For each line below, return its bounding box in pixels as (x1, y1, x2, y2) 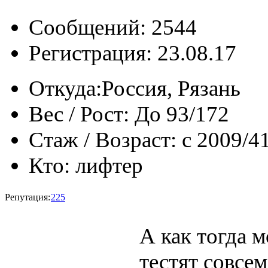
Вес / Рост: (29, 101, 129, 126)
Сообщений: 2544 (29, 14, 197, 39)
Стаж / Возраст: (29, 127, 176, 152)
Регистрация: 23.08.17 (29, 40, 236, 65)
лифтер (75, 153, 143, 178)
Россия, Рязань (102, 75, 240, 100)
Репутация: (5, 191, 50, 202)
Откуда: (29, 75, 102, 100)
